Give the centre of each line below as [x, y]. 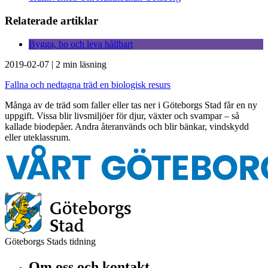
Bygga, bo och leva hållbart [81, 44]
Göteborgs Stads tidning [50, 241]
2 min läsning [81, 64]
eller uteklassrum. [39, 137]
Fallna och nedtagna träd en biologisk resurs [88, 84]
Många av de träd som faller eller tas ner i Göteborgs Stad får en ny [131, 105]
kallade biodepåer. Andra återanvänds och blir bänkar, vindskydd [127, 126]
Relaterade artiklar [51, 20]
